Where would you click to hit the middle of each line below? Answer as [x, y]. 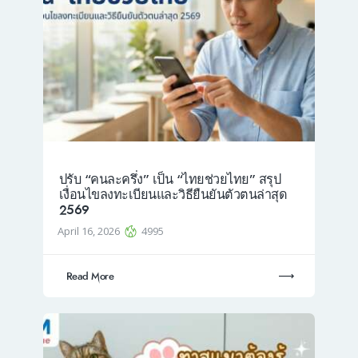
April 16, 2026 [90, 231]
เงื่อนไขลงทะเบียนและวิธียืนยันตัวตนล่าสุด [173, 195]
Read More [90, 276]
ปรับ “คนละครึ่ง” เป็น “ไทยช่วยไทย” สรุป [169, 180]
